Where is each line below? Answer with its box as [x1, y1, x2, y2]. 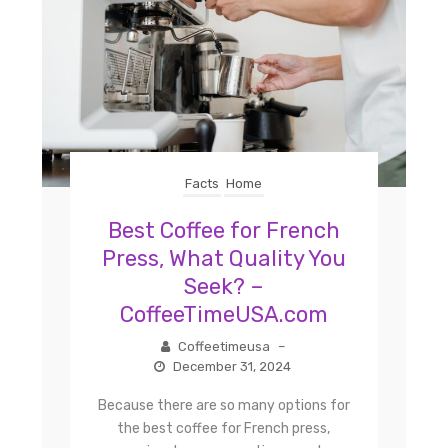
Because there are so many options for [97, 397, 350, 415]
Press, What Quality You [101, 245, 346, 273]
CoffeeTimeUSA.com [119, 301, 328, 329]
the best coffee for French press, [117, 420, 331, 438]
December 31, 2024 [172, 359, 291, 375]
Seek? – [183, 273, 264, 301]
